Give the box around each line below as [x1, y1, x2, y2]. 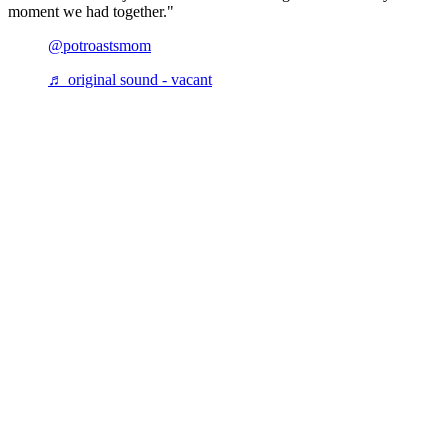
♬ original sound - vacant [48, 70, 212, 88]
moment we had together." [8, 2, 174, 20]
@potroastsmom [48, 36, 151, 54]
